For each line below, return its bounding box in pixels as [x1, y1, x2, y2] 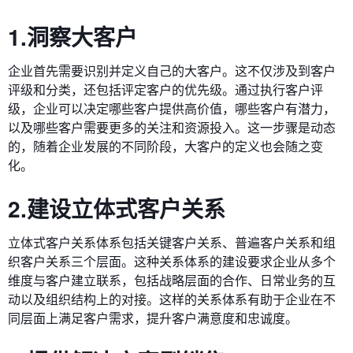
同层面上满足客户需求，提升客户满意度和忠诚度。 [8, 309, 298, 327]
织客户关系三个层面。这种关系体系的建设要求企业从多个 [8, 252, 336, 270]
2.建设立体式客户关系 [8, 192, 225, 225]
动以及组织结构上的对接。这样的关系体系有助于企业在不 [8, 290, 336, 308]
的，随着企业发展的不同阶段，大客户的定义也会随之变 [8, 137, 323, 155]
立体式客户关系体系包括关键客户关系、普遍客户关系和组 [8, 233, 336, 251]
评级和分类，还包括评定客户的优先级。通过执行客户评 [8, 80, 323, 98]
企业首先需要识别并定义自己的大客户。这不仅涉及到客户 [8, 61, 336, 80]
